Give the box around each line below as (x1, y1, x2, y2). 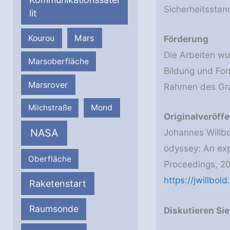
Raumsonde (29, 203, 79, 215)
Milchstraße (28, 103, 72, 113)
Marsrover (28, 79, 68, 90)
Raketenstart (29, 178, 87, 189)
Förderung (163, 34, 208, 45)
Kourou (28, 33, 55, 43)
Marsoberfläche (28, 56, 89, 66)
